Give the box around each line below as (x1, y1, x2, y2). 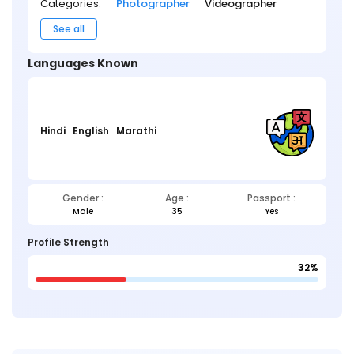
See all (53, 21, 85, 36)
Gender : (62, 190, 104, 205)
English (73, 124, 109, 138)
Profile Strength (28, 235, 109, 249)
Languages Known (28, 55, 138, 71)
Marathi (116, 124, 156, 138)
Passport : (247, 190, 296, 205)
